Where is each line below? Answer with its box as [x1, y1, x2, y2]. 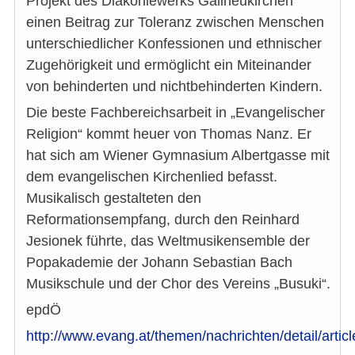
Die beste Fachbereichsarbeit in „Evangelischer [26, 105, 325, 121]
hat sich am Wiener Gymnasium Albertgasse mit [26, 147, 330, 164]
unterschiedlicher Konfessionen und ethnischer [26, 36, 322, 52]
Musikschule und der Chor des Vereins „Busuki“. [26, 276, 330, 292]
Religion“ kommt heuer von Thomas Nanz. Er [26, 126, 311, 143]
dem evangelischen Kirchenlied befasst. [26, 169, 277, 185]
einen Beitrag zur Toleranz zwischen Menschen [26, 14, 324, 31]
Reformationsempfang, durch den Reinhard [26, 212, 300, 228]
